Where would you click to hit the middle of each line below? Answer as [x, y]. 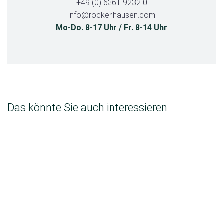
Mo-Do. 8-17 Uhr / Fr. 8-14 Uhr [111, 27]
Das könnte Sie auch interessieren [87, 107]
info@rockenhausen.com [111, 15]
